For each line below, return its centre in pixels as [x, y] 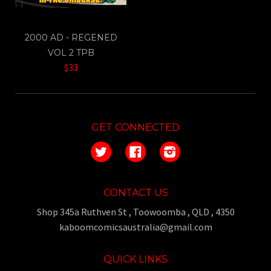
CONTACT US [135, 193]
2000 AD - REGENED [71, 38]
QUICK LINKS [135, 260]
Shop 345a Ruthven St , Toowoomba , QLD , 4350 [135, 212]
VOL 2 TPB [71, 53]
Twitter [126, 149]
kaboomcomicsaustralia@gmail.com [135, 227]
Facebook [165, 149]
